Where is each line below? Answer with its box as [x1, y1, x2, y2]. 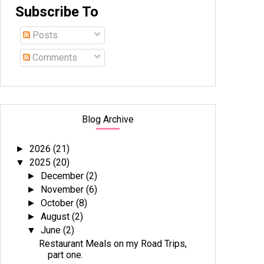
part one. [48, 249, 84, 260]
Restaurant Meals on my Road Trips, [39, 238, 187, 249]
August [41, 211, 72, 222]
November [41, 184, 87, 195]
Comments [30, 52, 78, 63]
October [41, 197, 77, 209]
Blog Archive [82, 114, 134, 125]
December [41, 170, 87, 181]
